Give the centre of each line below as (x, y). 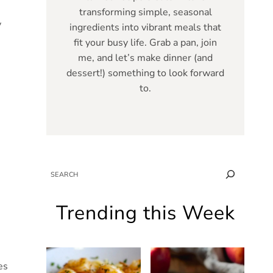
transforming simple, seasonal (145, 12)
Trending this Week (145, 213)
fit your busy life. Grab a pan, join (145, 42)
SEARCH (60, 171)
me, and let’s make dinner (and (145, 58)
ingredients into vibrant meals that (145, 27)
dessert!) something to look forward (145, 73)
